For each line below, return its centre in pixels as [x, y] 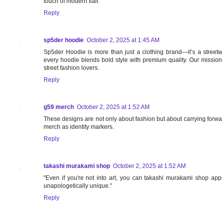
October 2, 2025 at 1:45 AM [123, 40]
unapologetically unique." [78, 186]
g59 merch [59, 107]
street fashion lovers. [71, 68]
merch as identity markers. [79, 127]
